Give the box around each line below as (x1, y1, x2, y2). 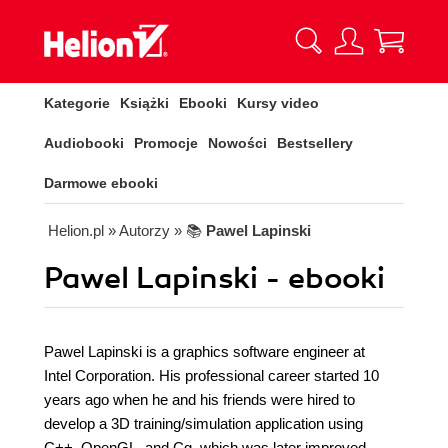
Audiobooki (44, 135, 124, 151)
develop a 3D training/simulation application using (44, 415, 363, 432)
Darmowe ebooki (44, 175, 158, 191)
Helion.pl (48, 222, 104, 239)
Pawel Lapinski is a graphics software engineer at (44, 343, 365, 360)
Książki (120, 95, 169, 111)
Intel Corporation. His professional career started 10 (44, 367, 379, 384)
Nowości (208, 135, 267, 151)
